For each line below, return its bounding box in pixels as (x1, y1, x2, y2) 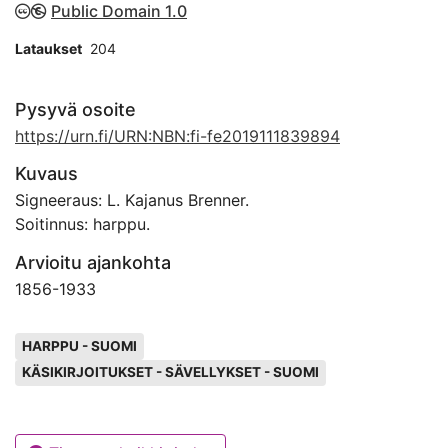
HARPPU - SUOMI (21, 337, 137, 354)
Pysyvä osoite (15, 99, 136, 120)
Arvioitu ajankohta (15, 252, 171, 273)
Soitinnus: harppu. (15, 214, 150, 234)
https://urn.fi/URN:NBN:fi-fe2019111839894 (15, 126, 340, 146)
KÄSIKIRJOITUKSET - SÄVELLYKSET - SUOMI (21, 364, 319, 381)
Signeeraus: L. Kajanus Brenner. (15, 190, 249, 210)
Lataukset (15, 40, 82, 57)
